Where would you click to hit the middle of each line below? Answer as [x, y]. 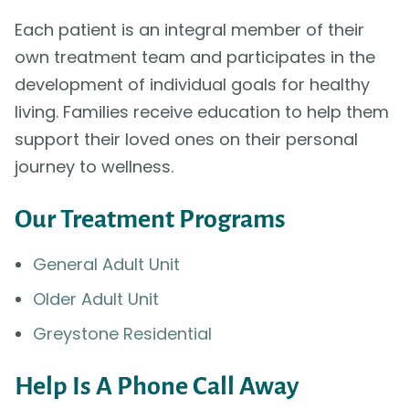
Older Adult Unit [95, 299]
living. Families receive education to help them [201, 112]
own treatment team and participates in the [194, 58]
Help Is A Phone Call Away [156, 387]
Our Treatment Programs [150, 220]
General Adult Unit [106, 265]
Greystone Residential [122, 334]
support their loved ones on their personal [186, 140]
